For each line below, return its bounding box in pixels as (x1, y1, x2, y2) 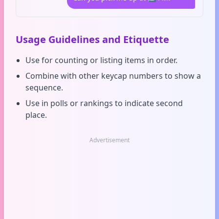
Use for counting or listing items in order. (25, 55, 177, 66)
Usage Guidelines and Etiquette (16, 33, 169, 46)
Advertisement (89, 136, 130, 144)
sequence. (25, 82, 63, 93)
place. (25, 109, 47, 120)
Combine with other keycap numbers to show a (25, 70, 201, 81)
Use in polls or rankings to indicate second (25, 98, 183, 109)
